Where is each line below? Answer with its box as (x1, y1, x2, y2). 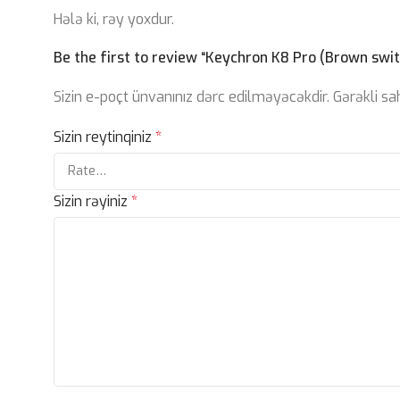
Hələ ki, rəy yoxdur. (54, 10, 174, 29)
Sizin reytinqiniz (54, 128, 155, 147)
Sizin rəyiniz (54, 192, 131, 212)
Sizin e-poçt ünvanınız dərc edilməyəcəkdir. (54, 87, 329, 107)
